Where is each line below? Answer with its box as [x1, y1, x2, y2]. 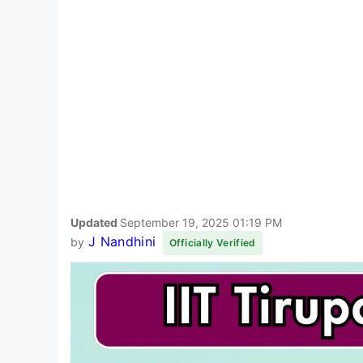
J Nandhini [88, 233, 156, 250]
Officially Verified [169, 236, 256, 249]
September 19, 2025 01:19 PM [120, 215, 282, 229]
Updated [70, 215, 120, 229]
